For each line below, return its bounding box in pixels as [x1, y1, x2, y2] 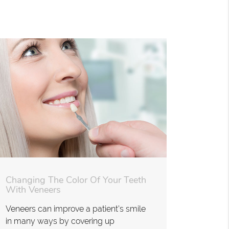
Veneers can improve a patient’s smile [5, 203, 146, 214]
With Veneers [5, 183, 61, 196]
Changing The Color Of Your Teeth [5, 173, 146, 186]
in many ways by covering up [5, 216, 114, 226]
